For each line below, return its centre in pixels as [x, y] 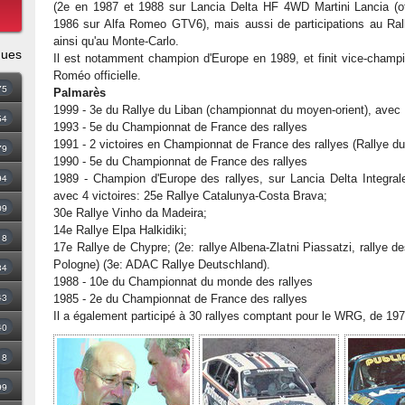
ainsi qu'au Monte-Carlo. [116, 41]
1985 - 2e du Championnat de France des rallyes [180, 299]
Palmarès [80, 93]
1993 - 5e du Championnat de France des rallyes [180, 127]
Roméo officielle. [97, 75]
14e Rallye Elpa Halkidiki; [120, 230]
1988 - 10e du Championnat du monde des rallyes [183, 282]
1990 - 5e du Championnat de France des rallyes [180, 161]
